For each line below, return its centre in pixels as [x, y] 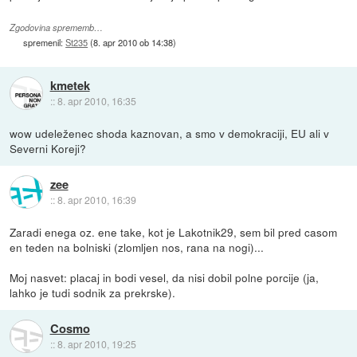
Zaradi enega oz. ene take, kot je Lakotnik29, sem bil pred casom [174, 231]
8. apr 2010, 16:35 [96, 100]
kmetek [70, 85]
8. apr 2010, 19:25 [96, 344]
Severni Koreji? [48, 148]
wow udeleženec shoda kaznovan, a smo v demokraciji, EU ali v [170, 133]
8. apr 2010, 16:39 [96, 199]
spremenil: [45, 42]
